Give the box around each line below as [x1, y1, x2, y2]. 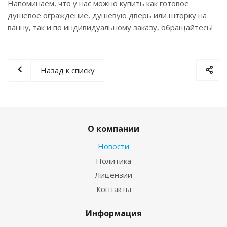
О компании [88, 123, 139, 135]
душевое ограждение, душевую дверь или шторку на [8, 10, 207, 21]
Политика [96, 156, 131, 166]
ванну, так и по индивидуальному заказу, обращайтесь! [8, 22, 213, 33]
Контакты [96, 184, 131, 195]
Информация [85, 208, 142, 219]
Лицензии [95, 170, 132, 180]
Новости [98, 141, 129, 152]
